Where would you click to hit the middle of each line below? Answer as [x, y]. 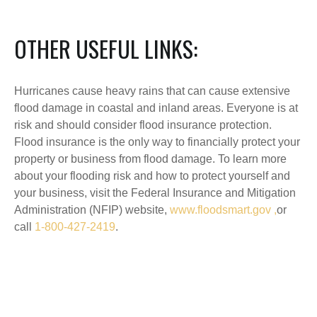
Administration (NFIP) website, [92, 210]
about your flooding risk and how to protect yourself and [152, 176]
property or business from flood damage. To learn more [150, 159]
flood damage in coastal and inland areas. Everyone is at [156, 108]
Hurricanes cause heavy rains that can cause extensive [152, 91]
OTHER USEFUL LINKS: [106, 48]
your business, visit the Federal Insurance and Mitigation [155, 193]
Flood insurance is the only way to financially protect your [157, 142]
